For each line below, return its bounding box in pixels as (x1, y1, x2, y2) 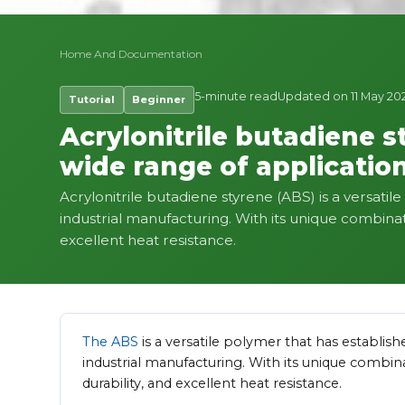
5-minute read (194, 89, 278, 103)
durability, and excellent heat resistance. (82, 375, 342, 392)
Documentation (118, 46, 202, 61)
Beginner (132, 93, 186, 107)
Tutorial (68, 93, 115, 107)
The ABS (82, 334, 138, 351)
